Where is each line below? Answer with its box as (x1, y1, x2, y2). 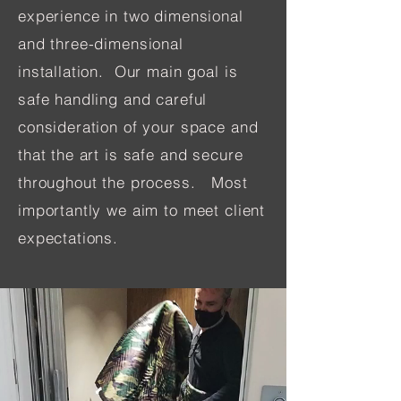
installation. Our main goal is (18, 62, 238, 81)
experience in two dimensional (18, 6, 243, 25)
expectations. (18, 228, 134, 247)
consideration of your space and (18, 117, 259, 136)
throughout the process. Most (18, 173, 248, 192)
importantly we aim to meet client (18, 200, 266, 219)
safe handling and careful (18, 90, 208, 108)
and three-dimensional (18, 34, 183, 53)
